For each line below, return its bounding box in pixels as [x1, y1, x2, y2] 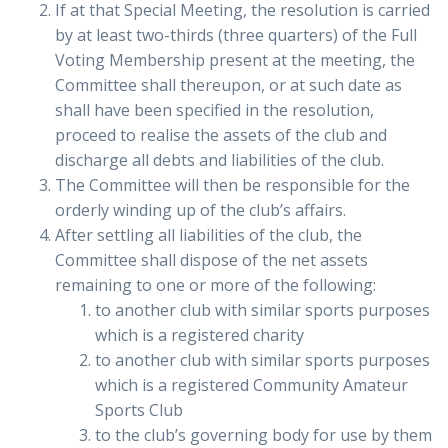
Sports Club [95, 399, 187, 422]
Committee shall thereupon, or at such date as [55, 74, 402, 97]
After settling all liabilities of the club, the [55, 224, 362, 247]
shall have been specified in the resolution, [55, 99, 374, 122]
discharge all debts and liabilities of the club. [55, 149, 384, 172]
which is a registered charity [95, 324, 304, 347]
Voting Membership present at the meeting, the [55, 49, 415, 72]
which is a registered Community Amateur [95, 374, 408, 397]
